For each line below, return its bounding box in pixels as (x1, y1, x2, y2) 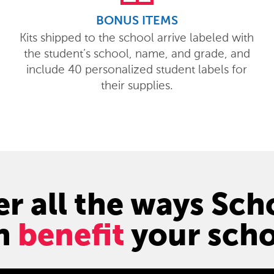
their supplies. (100, 78, 173, 92)
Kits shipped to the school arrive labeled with (20, 31, 254, 45)
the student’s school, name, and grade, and (23, 46, 250, 61)
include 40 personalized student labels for (26, 62, 248, 76)
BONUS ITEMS (95, 15, 178, 28)
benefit (18, 217, 125, 253)
